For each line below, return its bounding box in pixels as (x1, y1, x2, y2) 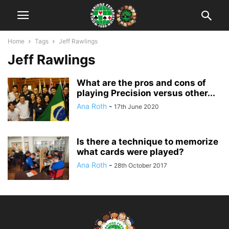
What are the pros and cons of (77, 78, 206, 88)
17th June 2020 (114, 103, 159, 110)
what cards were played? (77, 147, 184, 157)
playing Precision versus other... (77, 88, 215, 98)
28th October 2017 (114, 162, 167, 169)
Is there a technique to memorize (77, 136, 218, 147)
